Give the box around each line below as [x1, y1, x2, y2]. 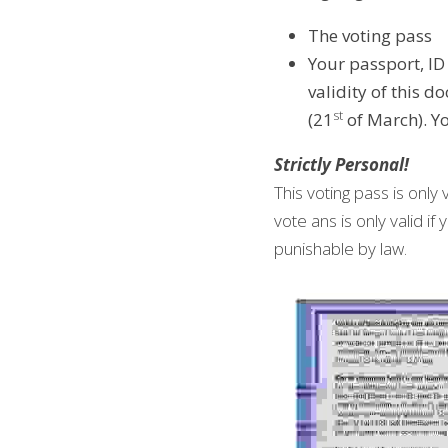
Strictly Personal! [274, 153, 409, 176]
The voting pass [308, 24, 432, 47]
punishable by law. [274, 237, 407, 260]
